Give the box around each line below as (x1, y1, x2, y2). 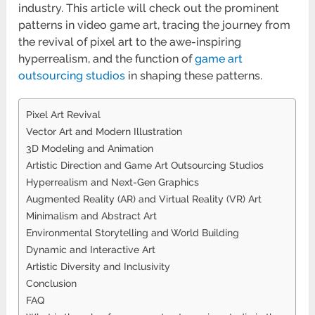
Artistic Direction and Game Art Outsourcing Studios (26, 159, 264, 172)
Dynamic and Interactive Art (26, 243, 156, 256)
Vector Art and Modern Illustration (26, 125, 183, 138)
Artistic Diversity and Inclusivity (26, 260, 171, 273)
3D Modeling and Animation (26, 142, 154, 155)
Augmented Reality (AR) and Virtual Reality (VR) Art (26, 193, 262, 205)
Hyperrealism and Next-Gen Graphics (26, 176, 200, 188)
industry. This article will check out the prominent (18, 1, 280, 15)
